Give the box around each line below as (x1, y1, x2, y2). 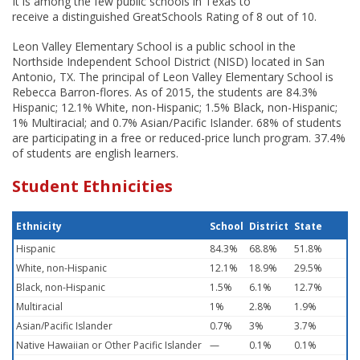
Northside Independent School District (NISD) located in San (12, 54, 325, 69)
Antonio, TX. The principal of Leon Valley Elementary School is (12, 69, 333, 84)
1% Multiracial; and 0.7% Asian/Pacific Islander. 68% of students (12, 115, 342, 130)
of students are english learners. (12, 145, 178, 161)
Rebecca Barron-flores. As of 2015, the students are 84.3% (12, 84, 317, 100)
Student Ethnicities (12, 175, 173, 197)
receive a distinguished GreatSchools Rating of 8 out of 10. (12, 9, 317, 24)
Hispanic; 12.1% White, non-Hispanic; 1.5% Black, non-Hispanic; (12, 100, 337, 115)
